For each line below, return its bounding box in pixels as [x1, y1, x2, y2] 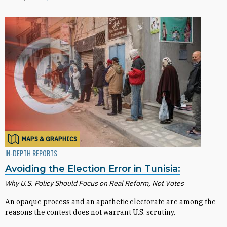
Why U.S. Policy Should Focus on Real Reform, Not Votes [5, 179, 184, 188]
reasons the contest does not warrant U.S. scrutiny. [5, 208, 175, 217]
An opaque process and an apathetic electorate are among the [5, 197, 216, 206]
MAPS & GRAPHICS [22, 135, 77, 143]
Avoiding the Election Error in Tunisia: [5, 163, 180, 174]
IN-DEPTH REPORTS [5, 147, 57, 158]
